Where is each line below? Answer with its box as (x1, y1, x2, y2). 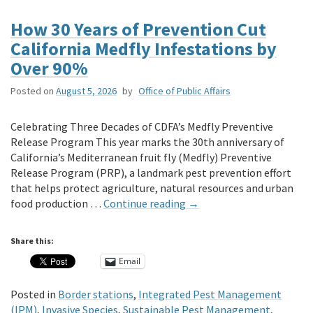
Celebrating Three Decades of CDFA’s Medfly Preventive (10, 119, 273, 133)
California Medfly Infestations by (10, 36, 277, 60)
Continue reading (103, 196, 188, 210)
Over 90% (10, 56, 88, 80)
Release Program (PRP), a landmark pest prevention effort (10, 165, 291, 180)
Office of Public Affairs (138, 84, 231, 97)
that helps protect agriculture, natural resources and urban (10, 180, 293, 195)
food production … (10, 196, 103, 210)
